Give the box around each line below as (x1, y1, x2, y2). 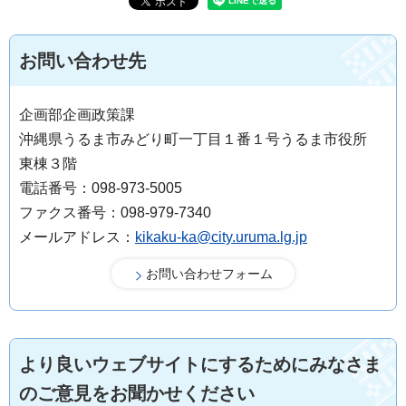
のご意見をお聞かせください (19, 383, 255, 404)
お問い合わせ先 (19, 51, 146, 72)
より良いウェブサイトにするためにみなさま (19, 354, 382, 375)
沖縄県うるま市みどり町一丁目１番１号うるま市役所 (19, 131, 382, 148)
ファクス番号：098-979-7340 (19, 205, 211, 221)
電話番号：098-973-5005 (19, 180, 182, 197)
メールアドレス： (19, 229, 135, 246)
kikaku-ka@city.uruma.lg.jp (135, 229, 307, 246)
